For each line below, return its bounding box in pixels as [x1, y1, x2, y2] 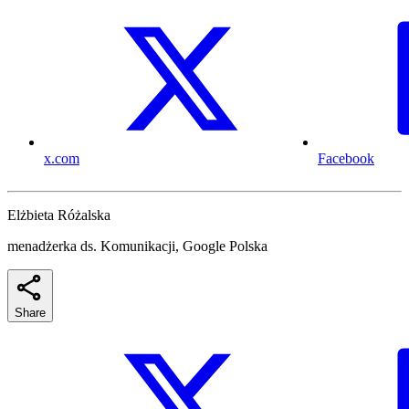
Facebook [318, 151, 374, 167]
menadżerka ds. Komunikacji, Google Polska [7, 238, 267, 255]
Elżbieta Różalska [7, 207, 110, 224]
